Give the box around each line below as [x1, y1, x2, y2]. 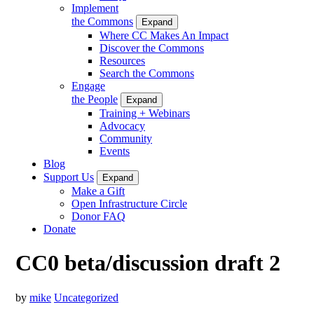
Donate [43, 222, 76, 235]
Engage [71, 79, 105, 92]
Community [100, 132, 152, 144]
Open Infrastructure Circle [71, 197, 187, 210]
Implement [71, 1, 118, 14]
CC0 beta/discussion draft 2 [15, 250, 280, 276]
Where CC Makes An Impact [100, 29, 228, 41]
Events [100, 144, 130, 157]
